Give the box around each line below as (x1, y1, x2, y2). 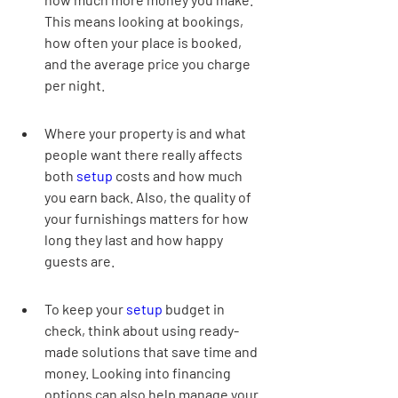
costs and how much (113, 167, 245, 184)
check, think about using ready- (44, 322, 239, 338)
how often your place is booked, (44, 34, 244, 51)
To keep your (44, 300, 126, 317)
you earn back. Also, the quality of (44, 188, 254, 205)
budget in (163, 300, 227, 317)
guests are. (44, 252, 115, 269)
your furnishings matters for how (44, 210, 251, 227)
